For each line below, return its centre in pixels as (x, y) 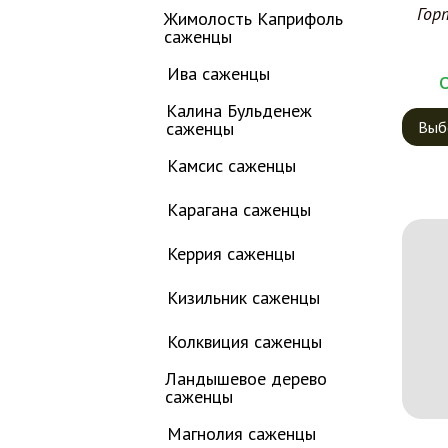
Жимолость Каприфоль (254, 18)
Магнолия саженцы (241, 433)
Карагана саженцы (239, 209)
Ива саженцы (218, 73)
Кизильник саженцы (243, 297)
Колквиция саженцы (244, 341)
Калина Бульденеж (239, 110)
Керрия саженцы (231, 253)
